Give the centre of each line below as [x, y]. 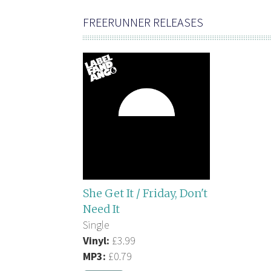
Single [96, 224]
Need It [101, 209]
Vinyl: [96, 240]
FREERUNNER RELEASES [143, 22]
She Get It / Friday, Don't [145, 193]
